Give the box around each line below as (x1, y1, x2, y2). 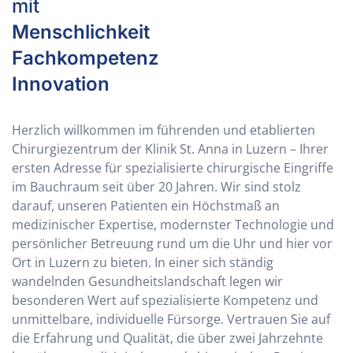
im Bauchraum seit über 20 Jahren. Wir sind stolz (12, 178, 301, 196)
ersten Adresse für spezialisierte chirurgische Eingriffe (12, 159, 333, 177)
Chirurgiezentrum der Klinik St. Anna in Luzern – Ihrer (12, 140, 329, 158)
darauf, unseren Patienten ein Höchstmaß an (12, 197, 280, 215)
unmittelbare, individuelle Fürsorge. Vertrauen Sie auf (12, 310, 330, 329)
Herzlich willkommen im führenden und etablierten (12, 121, 315, 139)
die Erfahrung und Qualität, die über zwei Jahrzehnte (12, 329, 323, 347)
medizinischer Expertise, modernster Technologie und (12, 216, 334, 234)
